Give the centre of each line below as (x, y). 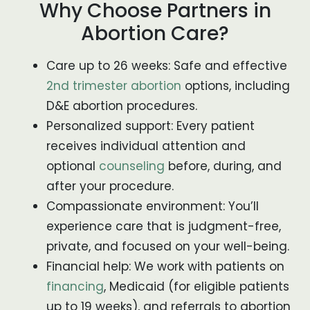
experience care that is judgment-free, (164, 226)
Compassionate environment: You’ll (153, 206)
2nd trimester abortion (114, 85)
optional (73, 166)
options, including (236, 85)
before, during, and (223, 166)
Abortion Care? (155, 33)
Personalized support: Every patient (151, 126)
